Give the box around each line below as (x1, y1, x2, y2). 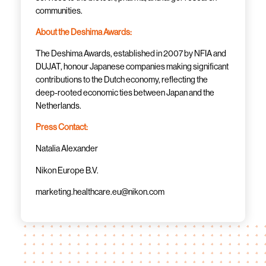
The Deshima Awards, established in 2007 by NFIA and (36, 49, 227, 59)
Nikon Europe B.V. (36, 165, 99, 175)
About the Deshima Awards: (36, 27, 132, 37)
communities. (36, 5, 83, 15)
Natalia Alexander (36, 144, 99, 154)
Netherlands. (36, 101, 82, 111)
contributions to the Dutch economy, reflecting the (36, 75, 208, 85)
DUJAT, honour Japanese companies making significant (36, 62, 229, 72)
